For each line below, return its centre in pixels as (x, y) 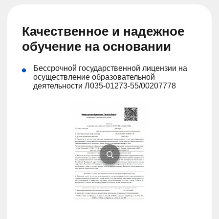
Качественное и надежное (103, 32)
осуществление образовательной (94, 77)
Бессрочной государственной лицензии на (110, 68)
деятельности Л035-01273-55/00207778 (105, 86)
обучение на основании (97, 47)
